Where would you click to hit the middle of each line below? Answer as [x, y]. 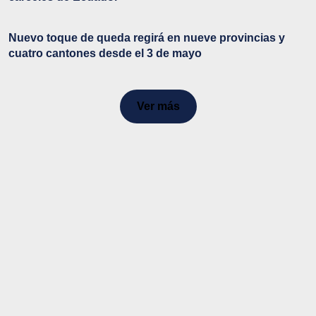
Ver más [158, 106]
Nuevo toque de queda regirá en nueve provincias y [147, 37]
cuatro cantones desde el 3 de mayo [105, 53]
